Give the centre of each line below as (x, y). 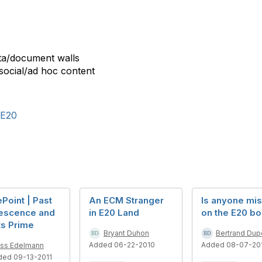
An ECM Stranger (126, 200)
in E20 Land (114, 213)
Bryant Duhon (126, 233)
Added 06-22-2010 (122, 245)
